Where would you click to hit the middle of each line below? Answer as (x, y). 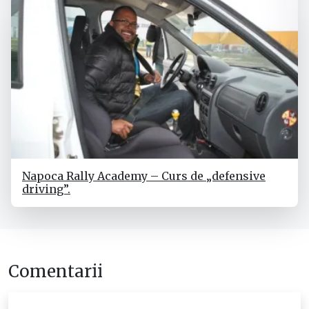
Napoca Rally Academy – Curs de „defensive (144, 176)
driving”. (46, 189)
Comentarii (56, 272)
